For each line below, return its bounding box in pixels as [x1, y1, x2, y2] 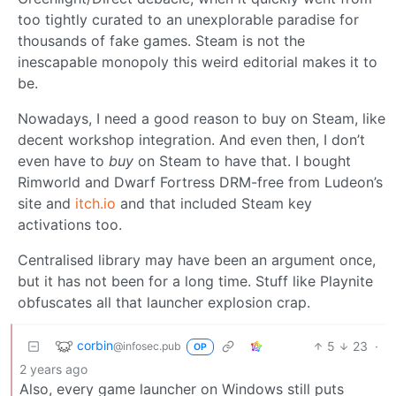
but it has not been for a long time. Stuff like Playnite [18, 271, 373, 290]
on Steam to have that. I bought [133, 151, 351, 170]
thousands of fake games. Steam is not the [18, 31, 305, 49]
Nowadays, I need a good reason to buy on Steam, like [18, 109, 385, 127]
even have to [18, 151, 109, 170]
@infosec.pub [113, 339, 181, 353]
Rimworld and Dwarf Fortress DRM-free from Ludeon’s [18, 172, 383, 191]
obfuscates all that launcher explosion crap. [18, 293, 310, 311]
